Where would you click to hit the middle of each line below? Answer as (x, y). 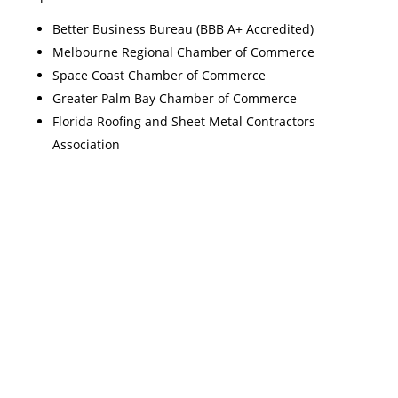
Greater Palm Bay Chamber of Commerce (174, 99)
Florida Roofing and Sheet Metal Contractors (183, 122)
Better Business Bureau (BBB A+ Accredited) (183, 29)
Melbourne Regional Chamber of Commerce (183, 52)
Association (86, 145)
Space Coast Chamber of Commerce (159, 76)
